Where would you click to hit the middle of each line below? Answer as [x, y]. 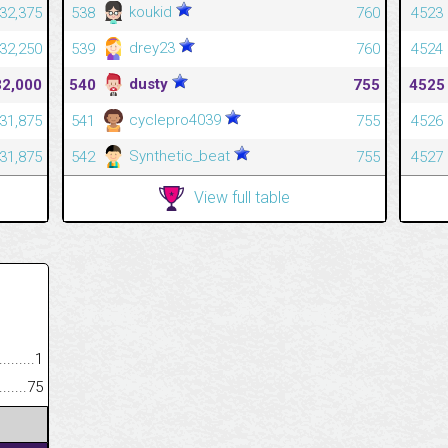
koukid [150, 11]
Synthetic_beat [179, 155]
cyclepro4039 [174, 119]
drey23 [151, 47]
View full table [241, 197]
